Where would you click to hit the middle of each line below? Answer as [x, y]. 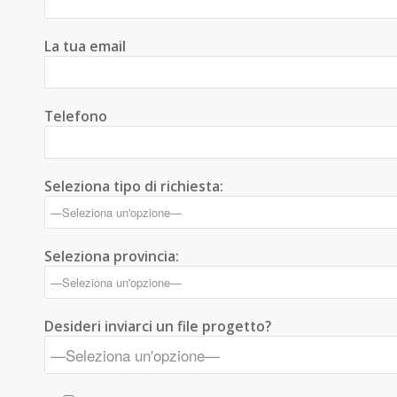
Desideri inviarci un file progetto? [158, 327]
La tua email [85, 47]
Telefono [76, 117]
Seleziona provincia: [112, 257]
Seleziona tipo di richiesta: [134, 187]
